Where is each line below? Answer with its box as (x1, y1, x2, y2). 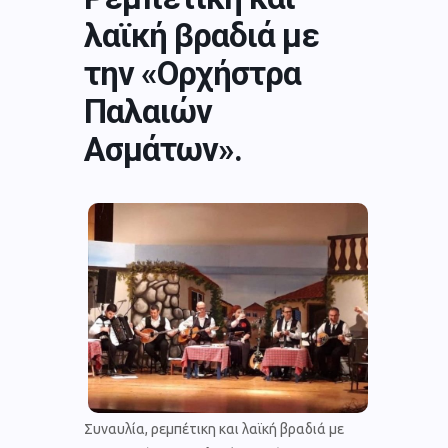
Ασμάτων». (84, 129, 242, 169)
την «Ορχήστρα (84, 53, 301, 93)
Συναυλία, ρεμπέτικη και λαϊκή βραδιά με (84, 420, 344, 437)
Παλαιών (84, 91, 212, 131)
